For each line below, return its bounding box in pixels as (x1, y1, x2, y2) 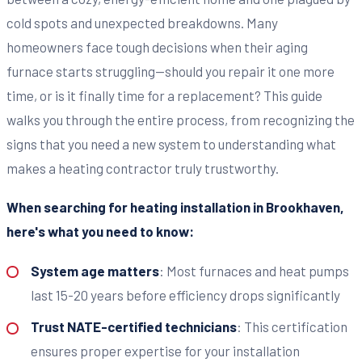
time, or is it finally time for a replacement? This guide (6, 86, 322, 103)
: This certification (236, 318, 347, 335)
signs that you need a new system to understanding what (6, 135, 336, 152)
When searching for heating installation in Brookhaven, (6, 199, 344, 216)
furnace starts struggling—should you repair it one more (6, 62, 335, 79)
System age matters (30, 262, 159, 279)
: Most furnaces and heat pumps (158, 262, 349, 279)
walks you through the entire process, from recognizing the (6, 111, 355, 128)
